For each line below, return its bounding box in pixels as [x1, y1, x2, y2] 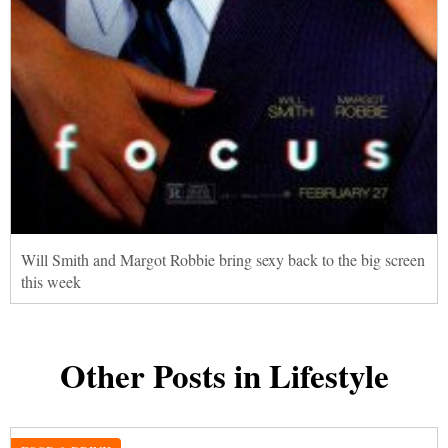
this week [21, 270, 81, 292]
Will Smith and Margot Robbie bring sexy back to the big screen [21, 248, 425, 270]
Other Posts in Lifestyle [59, 350, 389, 399]
